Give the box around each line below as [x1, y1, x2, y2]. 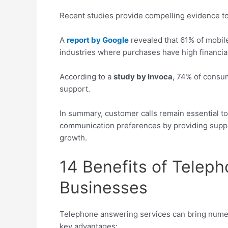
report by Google [67, 35, 129, 45]
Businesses [60, 177, 148, 197]
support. [60, 83, 90, 94]
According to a [60, 71, 113, 81]
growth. [60, 132, 87, 142]
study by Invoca [113, 71, 173, 81]
